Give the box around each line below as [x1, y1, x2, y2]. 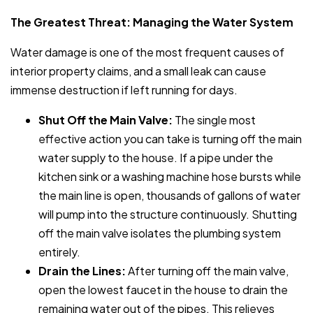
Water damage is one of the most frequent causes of [10, 45, 284, 60]
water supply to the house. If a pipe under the [38, 150, 273, 166]
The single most [173, 112, 256, 128]
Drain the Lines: [38, 263, 126, 279]
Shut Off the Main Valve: [38, 112, 173, 128]
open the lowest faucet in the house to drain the [38, 282, 288, 298]
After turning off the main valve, [126, 263, 289, 279]
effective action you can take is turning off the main [38, 131, 302, 147]
